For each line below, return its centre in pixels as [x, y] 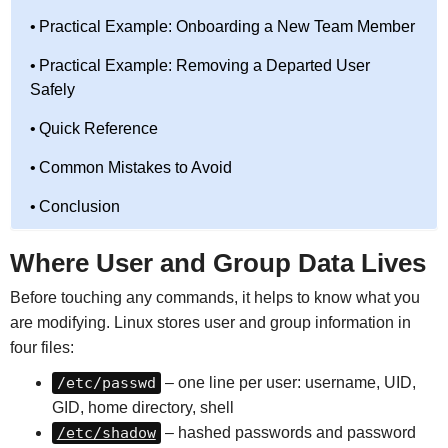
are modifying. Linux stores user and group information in [210, 322]
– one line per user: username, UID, [288, 382]
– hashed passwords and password [288, 432]
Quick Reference [99, 128]
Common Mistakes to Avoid [136, 167]
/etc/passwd [106, 382]
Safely [52, 89]
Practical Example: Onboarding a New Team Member [227, 26]
